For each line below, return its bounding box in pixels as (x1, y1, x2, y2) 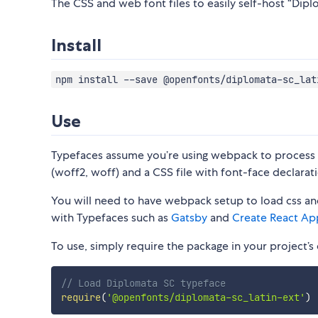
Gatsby (171, 210, 207, 226)
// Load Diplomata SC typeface (60, 277, 226, 290)
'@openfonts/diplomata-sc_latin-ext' (106, 291, 305, 305)
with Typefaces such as (51, 210, 171, 226)
